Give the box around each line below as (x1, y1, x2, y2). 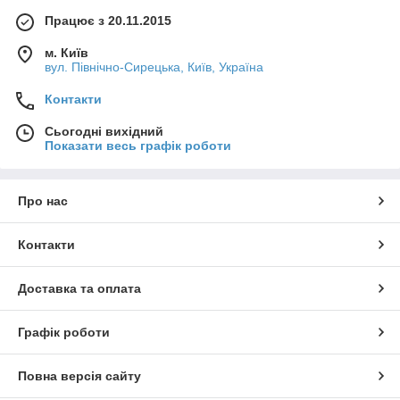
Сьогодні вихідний (45, 124, 163, 139)
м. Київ (45, 46, 88, 61)
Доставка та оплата (18, 281, 141, 296)
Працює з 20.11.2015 (45, 13, 171, 29)
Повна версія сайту (18, 369, 141, 384)
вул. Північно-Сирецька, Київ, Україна (45, 60, 263, 75)
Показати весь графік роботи (45, 138, 231, 154)
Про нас (18, 194, 68, 209)
